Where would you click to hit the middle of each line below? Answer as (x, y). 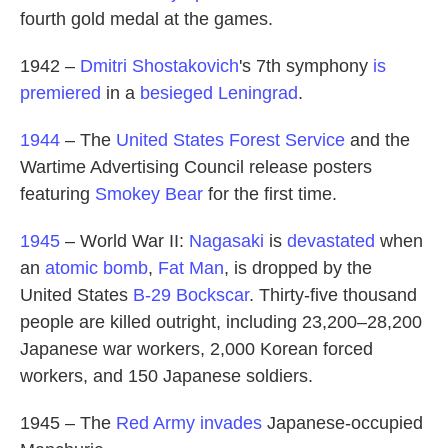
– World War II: (124, 241)
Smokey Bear (149, 194)
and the (377, 140)
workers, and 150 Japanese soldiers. (166, 376)
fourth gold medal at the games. (146, 19)
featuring (57, 194)
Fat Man (191, 268)
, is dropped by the (298, 268)
